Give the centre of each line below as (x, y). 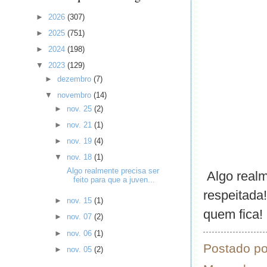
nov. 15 (80, 201)
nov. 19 (80, 141)
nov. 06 (80, 233)
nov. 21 (80, 125)
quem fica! (233, 214)
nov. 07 (80, 217)
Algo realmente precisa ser (111, 171)
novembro (76, 95)
